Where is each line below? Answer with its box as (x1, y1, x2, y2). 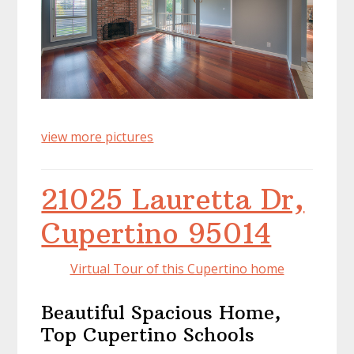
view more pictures (41, 128, 154, 145)
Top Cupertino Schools (41, 322, 255, 346)
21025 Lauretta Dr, (41, 182, 305, 217)
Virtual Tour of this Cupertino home (70, 260, 284, 277)
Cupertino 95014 (41, 216, 272, 251)
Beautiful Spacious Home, (41, 300, 282, 324)
